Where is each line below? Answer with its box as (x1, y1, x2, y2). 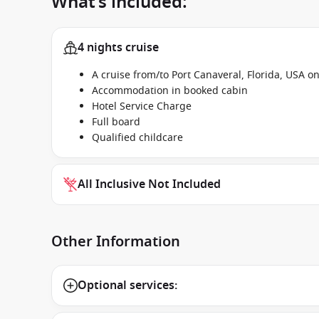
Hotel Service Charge (92, 99, 192, 114)
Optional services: (78, 277, 177, 294)
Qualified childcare (92, 130, 183, 145)
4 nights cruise (78, 39, 159, 56)
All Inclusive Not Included (78, 176, 221, 193)
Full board (92, 115, 140, 130)
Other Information (51, 231, 180, 252)
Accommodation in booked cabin (92, 83, 248, 98)
